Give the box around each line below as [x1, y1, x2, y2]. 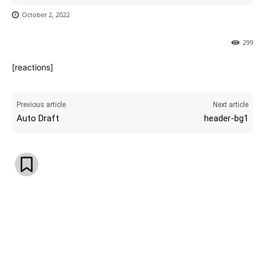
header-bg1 [203, 113, 248, 124]
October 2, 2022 [22, 10, 70, 20]
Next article [212, 101, 248, 109]
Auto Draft [17, 113, 59, 124]
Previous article [17, 101, 66, 109]
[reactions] [12, 62, 53, 73]
